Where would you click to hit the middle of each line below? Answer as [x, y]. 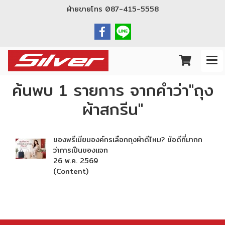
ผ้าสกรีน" [113, 109]
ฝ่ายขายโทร [86, 9]
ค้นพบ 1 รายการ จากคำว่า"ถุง [113, 90]
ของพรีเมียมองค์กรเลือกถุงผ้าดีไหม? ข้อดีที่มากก [128, 140]
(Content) [71, 171]
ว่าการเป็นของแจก [81, 150]
